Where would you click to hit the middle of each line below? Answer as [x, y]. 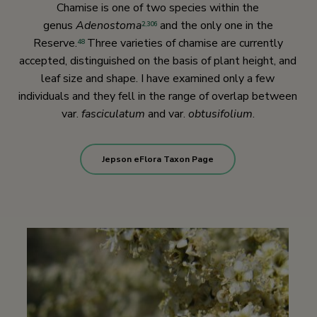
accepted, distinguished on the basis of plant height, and [158, 61]
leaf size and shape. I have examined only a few [158, 79]
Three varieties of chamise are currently [183, 44]
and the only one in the [215, 26]
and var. [168, 114]
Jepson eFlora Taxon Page [158, 160]
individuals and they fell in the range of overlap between [158, 97]
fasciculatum [114, 114]
